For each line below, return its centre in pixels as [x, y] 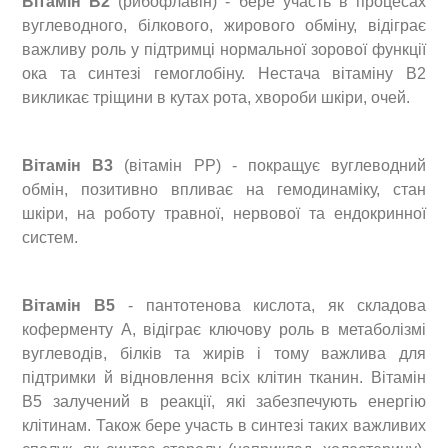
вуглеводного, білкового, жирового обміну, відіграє [224, 25]
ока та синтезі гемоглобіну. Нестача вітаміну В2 [224, 73]
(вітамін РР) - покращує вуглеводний [269, 165]
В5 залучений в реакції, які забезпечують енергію [224, 401]
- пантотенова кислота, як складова [270, 305]
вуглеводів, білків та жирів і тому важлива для [224, 353]
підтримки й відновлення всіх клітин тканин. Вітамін [224, 377]
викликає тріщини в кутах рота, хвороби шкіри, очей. [216, 97]
